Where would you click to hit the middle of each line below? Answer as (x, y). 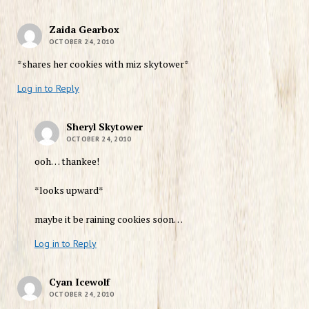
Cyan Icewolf (79, 281)
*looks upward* (69, 190)
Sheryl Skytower (104, 126)
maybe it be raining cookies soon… (108, 219)
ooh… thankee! (67, 161)
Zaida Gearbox (84, 29)
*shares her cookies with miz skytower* (103, 63)
